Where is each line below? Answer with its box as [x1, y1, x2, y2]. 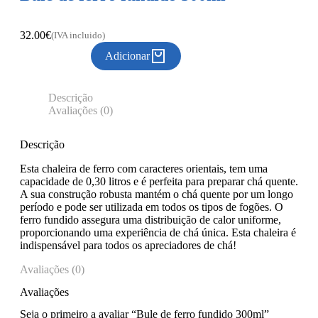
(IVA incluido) [51, 30, 105, 41]
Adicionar [105, 50, 150, 62]
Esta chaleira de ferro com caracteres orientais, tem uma [20, 163, 268, 175]
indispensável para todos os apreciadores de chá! [20, 239, 236, 252]
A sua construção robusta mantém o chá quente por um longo [20, 188, 293, 201]
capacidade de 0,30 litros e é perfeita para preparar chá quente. [20, 175, 298, 188]
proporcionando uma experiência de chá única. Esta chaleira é [20, 226, 296, 239]
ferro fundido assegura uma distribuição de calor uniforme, [20, 214, 281, 226]
